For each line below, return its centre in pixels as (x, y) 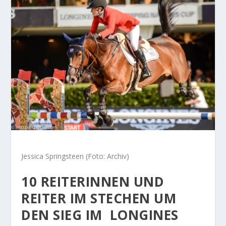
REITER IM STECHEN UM (99, 198)
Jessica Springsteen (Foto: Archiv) (75, 156)
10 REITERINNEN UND (93, 181)
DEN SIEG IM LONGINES (100, 215)
